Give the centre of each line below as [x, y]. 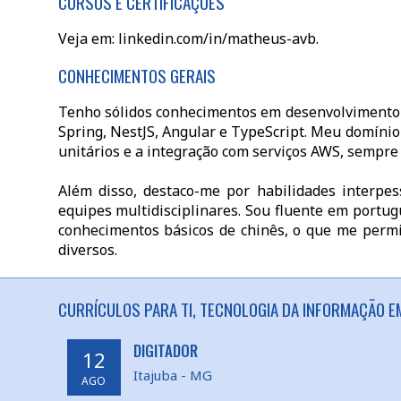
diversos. [87, 250]
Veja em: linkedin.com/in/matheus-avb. [188, 38]
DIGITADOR [165, 350]
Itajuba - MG [172, 375]
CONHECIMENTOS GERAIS [137, 75]
